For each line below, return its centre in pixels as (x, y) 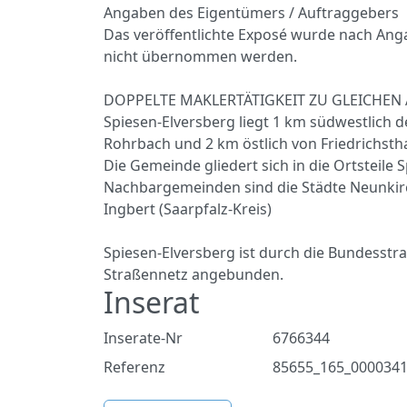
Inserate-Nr (143, 338)
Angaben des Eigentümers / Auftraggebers (251, 13)
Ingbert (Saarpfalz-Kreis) (188, 209)
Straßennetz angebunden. (194, 274)
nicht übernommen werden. (200, 56)
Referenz (134, 367)
